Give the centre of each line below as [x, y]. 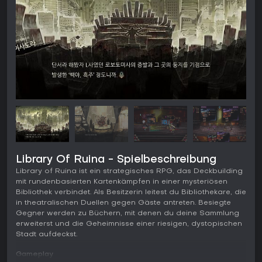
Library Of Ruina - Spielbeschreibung [116, 160]
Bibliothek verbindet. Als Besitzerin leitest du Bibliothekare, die [131, 193]
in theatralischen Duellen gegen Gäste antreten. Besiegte [123, 203]
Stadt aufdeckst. [46, 235]
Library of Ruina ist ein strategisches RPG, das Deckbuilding [129, 172]
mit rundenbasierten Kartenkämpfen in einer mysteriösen [122, 182]
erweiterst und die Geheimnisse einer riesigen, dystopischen [129, 224]
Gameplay [35, 255]
